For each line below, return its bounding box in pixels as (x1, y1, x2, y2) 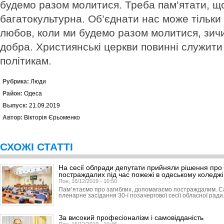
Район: (2, 90, 24, 97)
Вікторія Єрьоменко (24, 114, 80, 121)
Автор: (2, 114, 24, 121)
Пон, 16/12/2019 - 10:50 (58, 178, 117, 184)
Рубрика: (2, 78, 30, 85)
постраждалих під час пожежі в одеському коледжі (58, 170, 223, 178)
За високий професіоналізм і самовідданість (58, 213, 203, 221)
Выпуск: (2, 102, 29, 109)
